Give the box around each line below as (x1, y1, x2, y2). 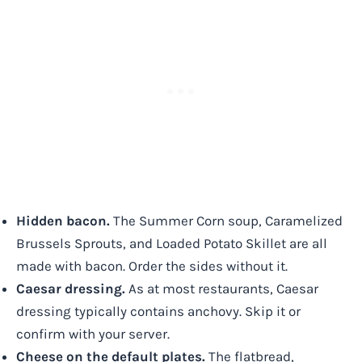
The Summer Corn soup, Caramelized (110, 212, 343, 229)
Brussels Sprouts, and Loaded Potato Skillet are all (16, 234, 327, 251)
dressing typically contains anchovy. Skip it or (16, 302, 301, 319)
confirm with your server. (16, 325, 170, 342)
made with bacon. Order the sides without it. (16, 257, 288, 274)
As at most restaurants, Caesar (125, 280, 318, 297)
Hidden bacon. (16, 212, 110, 229)
